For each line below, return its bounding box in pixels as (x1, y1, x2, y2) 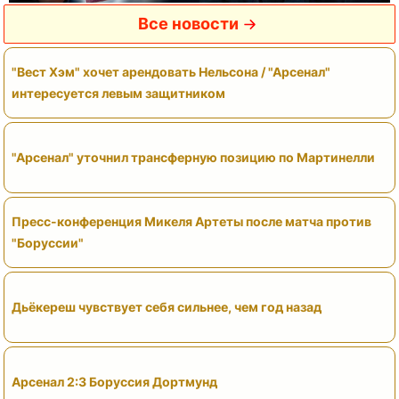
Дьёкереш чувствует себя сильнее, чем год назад (12, 298, 322, 314)
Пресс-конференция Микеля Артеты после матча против (12, 213, 371, 229)
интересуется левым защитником (12, 85, 225, 101)
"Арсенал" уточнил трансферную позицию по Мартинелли (12, 149, 375, 165)
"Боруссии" (12, 234, 84, 250)
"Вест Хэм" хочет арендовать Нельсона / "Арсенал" (12, 63, 330, 79)
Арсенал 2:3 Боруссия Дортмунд (12, 373, 217, 389)
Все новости (137, 13, 239, 33)
